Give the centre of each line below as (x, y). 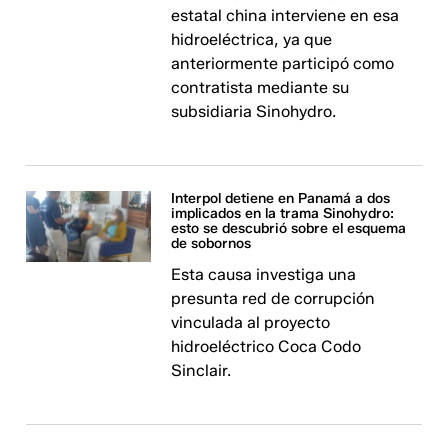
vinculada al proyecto (251, 323)
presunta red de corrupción (273, 299)
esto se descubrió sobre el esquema (289, 229)
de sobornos (211, 244)
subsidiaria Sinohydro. (254, 112)
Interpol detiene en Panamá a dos (281, 199)
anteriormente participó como (283, 64)
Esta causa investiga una (264, 275)
